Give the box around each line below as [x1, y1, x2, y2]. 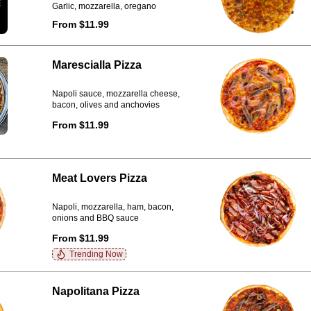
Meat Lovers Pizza [51, 172, 147, 184]
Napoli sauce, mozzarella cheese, [51, 89, 180, 99]
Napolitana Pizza [51, 285, 140, 297]
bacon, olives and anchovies [51, 100, 160, 110]
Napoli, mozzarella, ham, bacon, [51, 202, 174, 212]
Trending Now [69, 249, 123, 259]
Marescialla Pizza [51, 59, 142, 71]
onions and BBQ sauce [51, 213, 139, 224]
